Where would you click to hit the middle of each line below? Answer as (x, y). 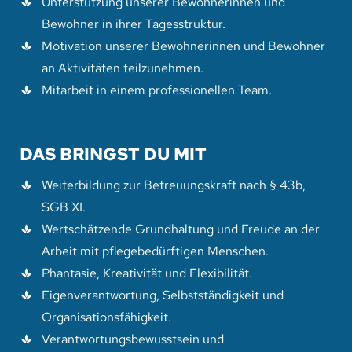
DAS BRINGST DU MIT (113, 154)
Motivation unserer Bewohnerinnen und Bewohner (184, 46)
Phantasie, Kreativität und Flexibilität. (147, 272)
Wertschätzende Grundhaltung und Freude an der (181, 228)
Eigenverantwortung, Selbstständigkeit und (163, 294)
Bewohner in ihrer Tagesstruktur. (134, 24)
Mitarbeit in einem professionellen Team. (157, 90)
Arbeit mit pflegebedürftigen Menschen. (156, 250)
